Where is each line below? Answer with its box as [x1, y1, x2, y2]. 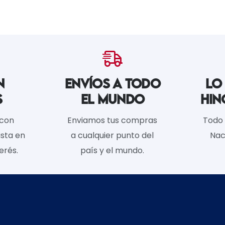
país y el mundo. [80, 144, 145, 156]
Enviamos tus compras [67, 114, 158, 126]
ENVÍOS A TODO [65, 75, 160, 91]
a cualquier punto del [71, 129, 154, 141]
